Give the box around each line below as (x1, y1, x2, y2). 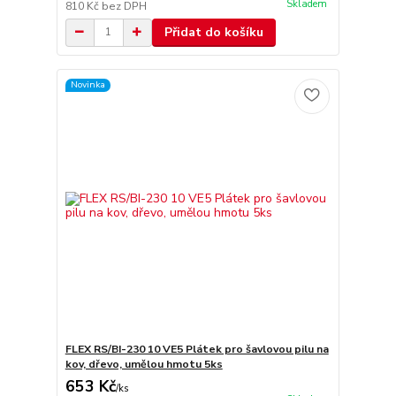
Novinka (70, 78, 105, 92)
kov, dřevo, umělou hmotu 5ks (65, 357, 223, 372)
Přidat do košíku (164, 23, 263, 41)
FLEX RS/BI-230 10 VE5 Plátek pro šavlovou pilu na (65, 342, 329, 357)
